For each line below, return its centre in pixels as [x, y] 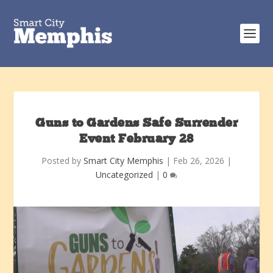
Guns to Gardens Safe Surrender [136, 124]
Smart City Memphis [123, 161]
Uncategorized [124, 175]
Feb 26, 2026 [199, 161]
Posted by [62, 161]
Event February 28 [136, 140]
